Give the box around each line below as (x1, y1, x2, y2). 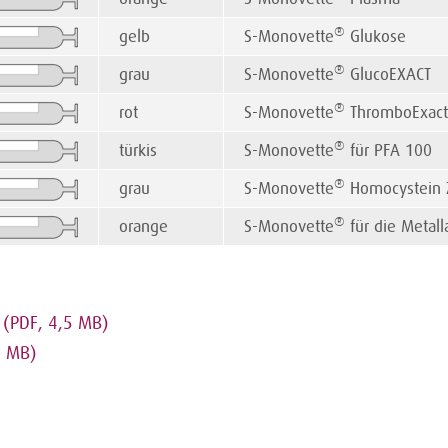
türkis (119, 141, 157, 161)
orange (119, 217, 203, 237)
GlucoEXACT (345, 65, 431, 85)
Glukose (345, 27, 406, 47)
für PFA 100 (345, 141, 432, 161)
